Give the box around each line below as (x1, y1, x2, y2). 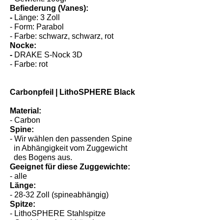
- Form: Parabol (10, 31, 64, 40)
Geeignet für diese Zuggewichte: (10, 171, 131, 180)
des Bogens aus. (10, 162, 73, 171)
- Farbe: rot (10, 69, 48, 78)
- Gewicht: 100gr (10, 3, 67, 12)
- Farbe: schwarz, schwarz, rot (10, 41, 114, 50)
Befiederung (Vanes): (10, 13, 89, 22)
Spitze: (10, 209, 36, 218)
